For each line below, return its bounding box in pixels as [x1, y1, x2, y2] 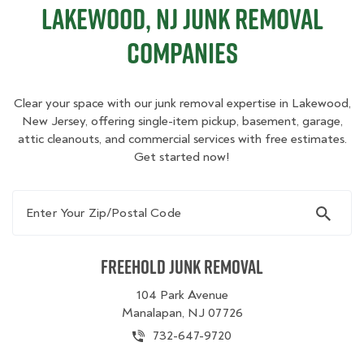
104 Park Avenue [136, 287, 228, 303]
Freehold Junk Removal [101, 253, 263, 280]
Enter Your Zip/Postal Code [11, 190, 176, 206]
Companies [126, 32, 238, 73]
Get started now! [134, 149, 230, 165]
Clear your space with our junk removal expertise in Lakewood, [13, 95, 351, 111]
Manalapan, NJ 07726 [121, 305, 243, 321]
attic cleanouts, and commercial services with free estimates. [17, 131, 347, 147]
